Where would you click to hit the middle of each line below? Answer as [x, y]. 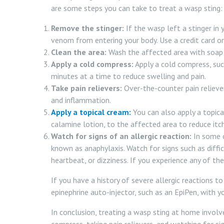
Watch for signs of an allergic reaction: [121, 136]
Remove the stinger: [87, 28]
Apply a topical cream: [91, 112]
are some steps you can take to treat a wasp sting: [137, 8]
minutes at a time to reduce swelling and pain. [128, 76]
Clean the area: [79, 52]
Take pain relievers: [86, 88]
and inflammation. [81, 100]
